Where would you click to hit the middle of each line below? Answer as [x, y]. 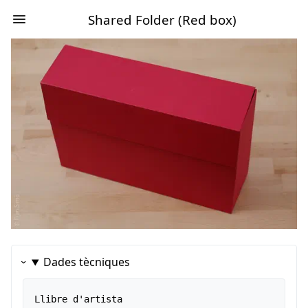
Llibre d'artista [84, 299]
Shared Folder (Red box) [162, 19]
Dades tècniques [86, 262]
